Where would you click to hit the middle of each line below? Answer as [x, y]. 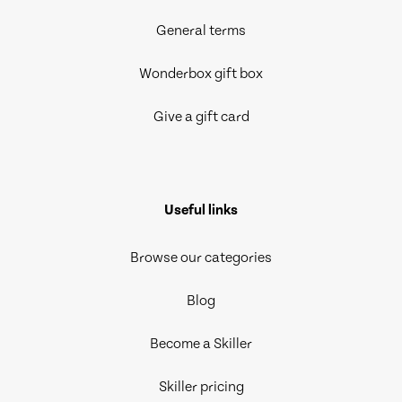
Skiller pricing [201, 387]
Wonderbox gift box [201, 74]
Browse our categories [201, 258]
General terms [201, 31]
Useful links [201, 210]
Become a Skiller [201, 344]
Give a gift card [201, 117]
